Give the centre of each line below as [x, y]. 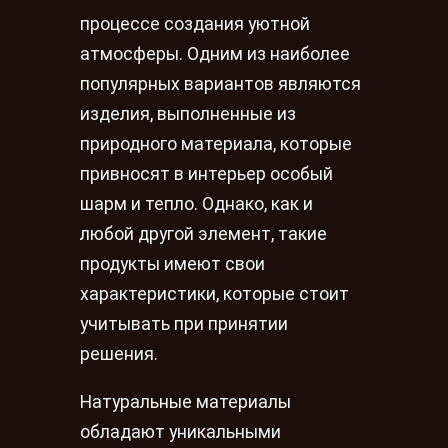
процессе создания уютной [195, 24]
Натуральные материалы [185, 401]
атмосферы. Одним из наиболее [215, 54]
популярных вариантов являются [220, 84]
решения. [119, 354]
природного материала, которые [216, 144]
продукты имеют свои [172, 264]
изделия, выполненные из [188, 114]
